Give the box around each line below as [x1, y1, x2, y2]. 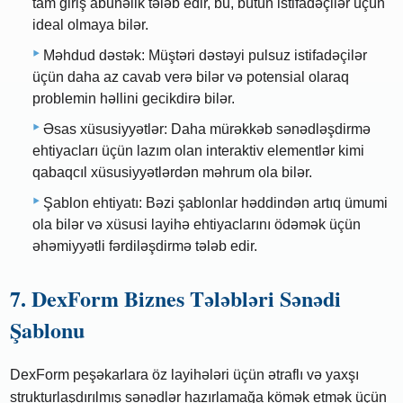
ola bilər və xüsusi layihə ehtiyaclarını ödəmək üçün [32, 216, 361, 232]
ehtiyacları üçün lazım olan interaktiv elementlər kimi [32, 142, 364, 158]
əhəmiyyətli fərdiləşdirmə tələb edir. [32, 237, 257, 254]
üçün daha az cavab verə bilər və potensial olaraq [32, 68, 349, 85]
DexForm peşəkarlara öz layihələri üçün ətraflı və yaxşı [10, 366, 360, 382]
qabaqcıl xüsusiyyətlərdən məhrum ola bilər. [32, 164, 312, 180]
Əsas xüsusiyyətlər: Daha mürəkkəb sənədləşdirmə [43, 121, 371, 137]
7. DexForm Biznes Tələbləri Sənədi [10, 282, 342, 314]
